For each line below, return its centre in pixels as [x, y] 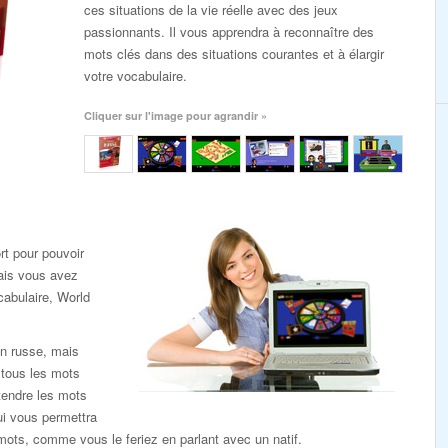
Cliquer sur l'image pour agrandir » [175, 115]
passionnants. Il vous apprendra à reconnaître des [229, 31]
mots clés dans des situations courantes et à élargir [234, 53]
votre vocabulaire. [135, 75]
